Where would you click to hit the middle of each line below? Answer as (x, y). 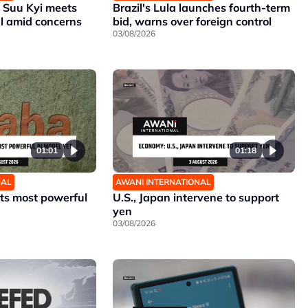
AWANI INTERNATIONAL (163, 181)
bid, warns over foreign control (192, 22)
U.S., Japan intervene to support (196, 197)
